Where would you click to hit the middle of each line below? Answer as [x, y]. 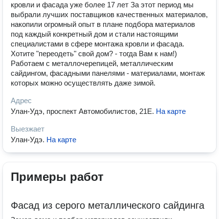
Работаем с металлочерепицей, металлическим [92, 63]
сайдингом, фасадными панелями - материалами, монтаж [108, 73]
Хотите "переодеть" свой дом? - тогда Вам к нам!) [94, 54]
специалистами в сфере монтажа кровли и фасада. [98, 44]
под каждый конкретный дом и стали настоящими [94, 34]
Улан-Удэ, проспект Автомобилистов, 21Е [81, 111]
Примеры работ [57, 177]
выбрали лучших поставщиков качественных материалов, [109, 14]
